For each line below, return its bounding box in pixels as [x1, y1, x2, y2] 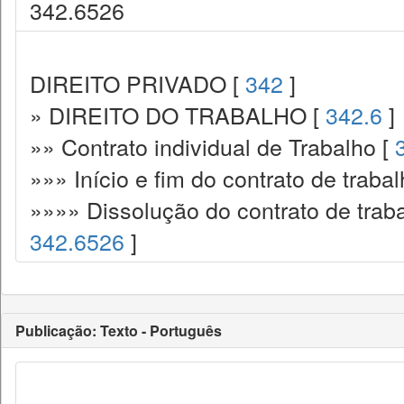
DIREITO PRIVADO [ [30, 67, 245, 99]
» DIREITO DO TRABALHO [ [30, 98, 326, 131]
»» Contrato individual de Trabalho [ [30, 130, 395, 162]
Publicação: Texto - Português [15, 320, 222, 341]
